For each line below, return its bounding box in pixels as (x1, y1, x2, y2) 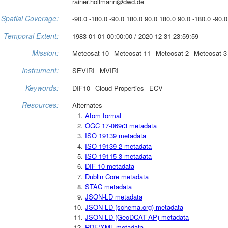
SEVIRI (72, 65, 95, 75)
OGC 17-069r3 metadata (85, 120, 157, 130)
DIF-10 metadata (85, 161, 134, 171)
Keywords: (25, 82, 59, 93)
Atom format (85, 110, 122, 120)
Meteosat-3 (194, 48, 227, 58)
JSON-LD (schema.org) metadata (85, 202, 183, 212)
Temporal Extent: (4, 30, 59, 41)
